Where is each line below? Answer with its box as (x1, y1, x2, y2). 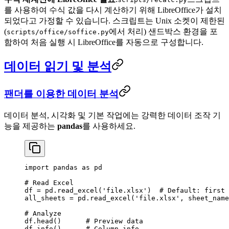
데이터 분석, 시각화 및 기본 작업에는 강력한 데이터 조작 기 (4, 110, 221, 120)
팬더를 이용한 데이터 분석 (4, 88, 119, 100)
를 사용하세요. (82, 121, 135, 130)
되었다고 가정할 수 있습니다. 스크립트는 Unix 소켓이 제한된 (4, 16, 225, 26)
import (25, 163, 49, 171)
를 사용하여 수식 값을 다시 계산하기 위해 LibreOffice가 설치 (4, 6, 222, 15)
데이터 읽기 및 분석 (4, 60, 111, 74)
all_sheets (25, 194, 70, 202)
